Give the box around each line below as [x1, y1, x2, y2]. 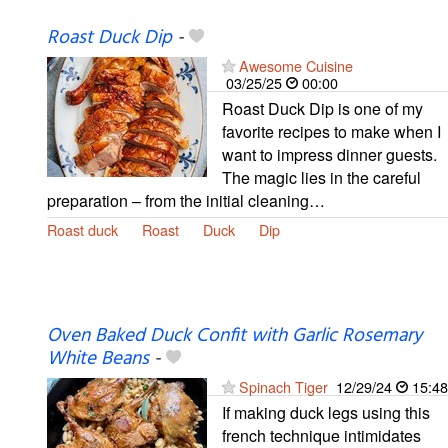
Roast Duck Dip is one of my [222, 96, 423, 120]
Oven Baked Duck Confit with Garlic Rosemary [47, 320, 422, 351]
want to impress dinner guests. [222, 142, 437, 166]
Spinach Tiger [239, 375, 328, 397]
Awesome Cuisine [239, 54, 353, 76]
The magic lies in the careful [222, 165, 421, 189]
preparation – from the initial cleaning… [47, 188, 325, 212]
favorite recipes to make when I [222, 119, 441, 143]
